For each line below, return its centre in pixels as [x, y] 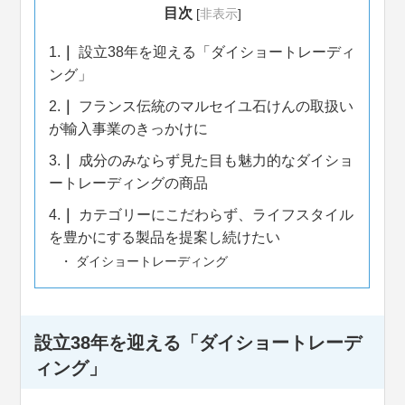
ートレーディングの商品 [129, 184]
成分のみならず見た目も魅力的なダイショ [215, 161]
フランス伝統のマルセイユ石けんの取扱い [215, 107]
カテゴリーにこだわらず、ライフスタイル [215, 215]
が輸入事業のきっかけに [129, 129]
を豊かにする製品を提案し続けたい [165, 238]
